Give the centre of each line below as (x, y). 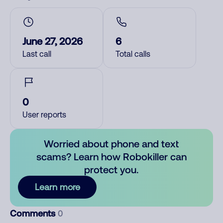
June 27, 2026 (53, 41)
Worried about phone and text (111, 143)
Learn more (57, 187)
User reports (44, 114)
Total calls (133, 54)
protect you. (111, 169)
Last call (37, 54)
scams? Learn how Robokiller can (111, 156)
